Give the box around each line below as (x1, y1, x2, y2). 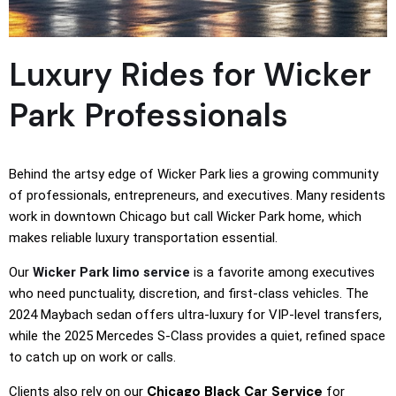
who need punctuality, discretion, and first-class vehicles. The (9, 286, 369, 302)
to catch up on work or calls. (9, 349, 176, 366)
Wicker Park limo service (33, 264, 190, 281)
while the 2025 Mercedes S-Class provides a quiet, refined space (9, 328, 385, 345)
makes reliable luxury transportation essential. (9, 230, 278, 247)
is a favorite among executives (190, 264, 375, 281)
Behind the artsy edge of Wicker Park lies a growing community (9, 166, 378, 183)
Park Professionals (9, 95, 288, 137)
